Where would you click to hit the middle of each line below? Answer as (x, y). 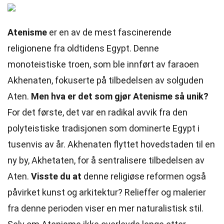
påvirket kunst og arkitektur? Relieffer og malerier (107, 192)
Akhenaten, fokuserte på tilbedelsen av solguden (105, 80)
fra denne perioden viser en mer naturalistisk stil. (105, 208)
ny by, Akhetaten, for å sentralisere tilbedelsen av (106, 160)
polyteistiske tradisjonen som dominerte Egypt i (103, 128)
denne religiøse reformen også (144, 176)
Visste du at (56, 176)
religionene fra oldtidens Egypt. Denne (83, 48)
